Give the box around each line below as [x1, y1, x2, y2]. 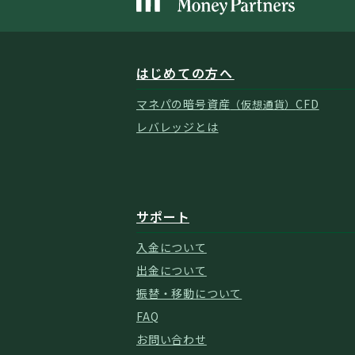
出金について [136, 261, 207, 278]
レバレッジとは [136, 118, 219, 135]
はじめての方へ [136, 63, 235, 82]
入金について [136, 239, 207, 255]
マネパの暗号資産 [136, 95, 231, 112]
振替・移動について [136, 284, 242, 301]
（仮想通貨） [230, 96, 296, 112]
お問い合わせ [136, 330, 207, 347]
